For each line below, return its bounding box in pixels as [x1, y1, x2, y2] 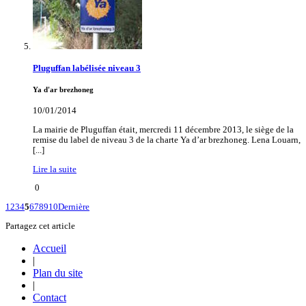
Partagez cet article [5, 221, 75, 231]
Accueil [33, 242, 66, 254]
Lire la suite [33, 164, 76, 174]
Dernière [58, 202, 89, 212]
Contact [33, 291, 66, 303]
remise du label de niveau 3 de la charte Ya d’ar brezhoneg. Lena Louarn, [33, 135, 301, 145]
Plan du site [33, 266, 83, 279]
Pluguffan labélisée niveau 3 [33, 64, 141, 74]
